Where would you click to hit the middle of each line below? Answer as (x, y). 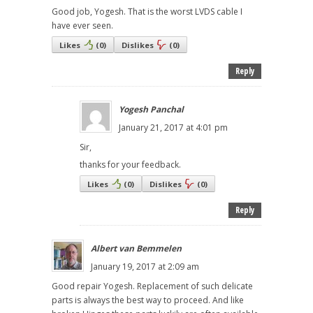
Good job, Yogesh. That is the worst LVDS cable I (147, 12)
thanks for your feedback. (130, 165)
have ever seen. (82, 26)
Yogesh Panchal (151, 110)
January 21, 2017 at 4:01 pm (173, 128)
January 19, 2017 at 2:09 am (145, 267)
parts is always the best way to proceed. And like (148, 300)
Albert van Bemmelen (136, 249)
